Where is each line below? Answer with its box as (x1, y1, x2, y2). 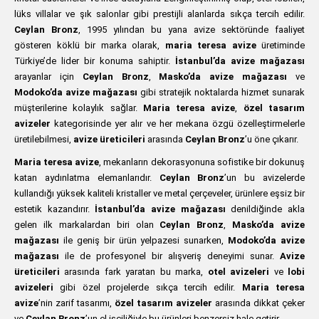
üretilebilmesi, (14, 134, 73, 145)
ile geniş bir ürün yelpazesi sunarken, (59, 235, 229, 246)
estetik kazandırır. (14, 204, 95, 214)
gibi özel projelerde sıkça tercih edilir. (53, 282, 242, 293)
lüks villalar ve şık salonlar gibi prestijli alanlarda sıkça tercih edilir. (14, 9, 305, 19)
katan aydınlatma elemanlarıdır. (14, 172, 159, 183)
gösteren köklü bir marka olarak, (14, 40, 165, 51)
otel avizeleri (207, 266, 270, 277)
